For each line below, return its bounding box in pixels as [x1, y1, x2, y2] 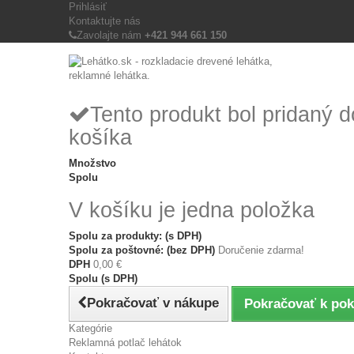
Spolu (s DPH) [69, 273, 137, 284]
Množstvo [69, 157, 116, 169]
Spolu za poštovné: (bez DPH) [69, 244, 218, 256]
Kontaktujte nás [69, 15, 141, 27]
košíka [69, 126, 132, 149]
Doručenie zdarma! [218, 244, 304, 256]
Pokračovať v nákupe [87, 296, 219, 311]
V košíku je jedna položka [69, 198, 314, 222]
